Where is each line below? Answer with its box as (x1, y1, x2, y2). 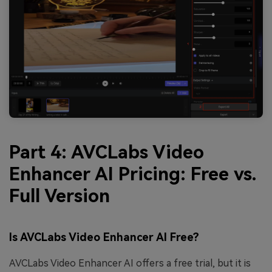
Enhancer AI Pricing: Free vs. (9, 163, 256, 185)
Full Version (9, 185, 110, 206)
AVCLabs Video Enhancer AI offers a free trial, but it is (9, 257, 251, 270)
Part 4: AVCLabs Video (9, 141, 204, 163)
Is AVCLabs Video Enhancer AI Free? (9, 230, 199, 243)
